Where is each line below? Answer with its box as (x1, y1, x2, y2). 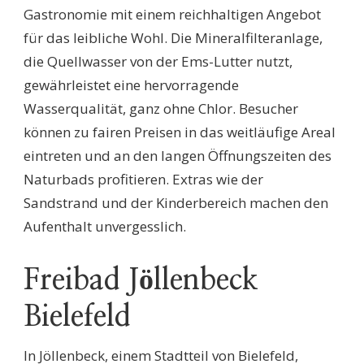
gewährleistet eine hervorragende (24, 75, 239, 94)
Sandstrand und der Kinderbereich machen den (24, 193, 328, 212)
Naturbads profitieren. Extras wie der (24, 169, 263, 188)
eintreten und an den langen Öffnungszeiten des (24, 145, 331, 165)
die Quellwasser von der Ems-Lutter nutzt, (24, 51, 292, 71)
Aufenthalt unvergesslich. (24, 216, 186, 236)
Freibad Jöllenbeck (24, 265, 258, 295)
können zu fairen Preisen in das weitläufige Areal (24, 122, 336, 141)
